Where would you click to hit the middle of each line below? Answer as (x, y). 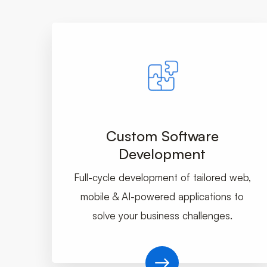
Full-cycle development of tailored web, (162, 178)
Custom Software (162, 136)
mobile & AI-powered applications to (162, 197)
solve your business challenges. (162, 216)
